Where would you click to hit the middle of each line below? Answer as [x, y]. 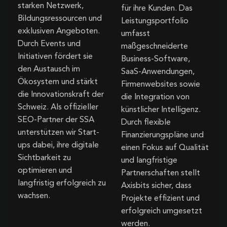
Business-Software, [156, 60]
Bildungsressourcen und [60, 18]
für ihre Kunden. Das [157, 9]
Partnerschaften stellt [161, 174]
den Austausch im [49, 69]
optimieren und [45, 171]
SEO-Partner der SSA [56, 120]
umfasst [136, 34]
